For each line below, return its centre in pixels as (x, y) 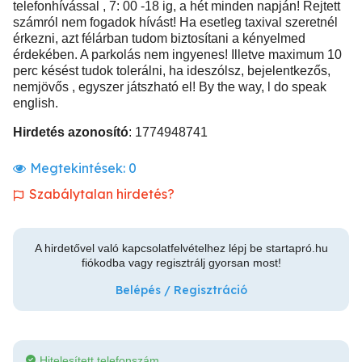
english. (36, 103)
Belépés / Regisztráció (181, 290)
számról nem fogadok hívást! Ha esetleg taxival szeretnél (175, 22)
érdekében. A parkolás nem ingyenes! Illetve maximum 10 (177, 55)
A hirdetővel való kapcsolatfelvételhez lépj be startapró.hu (181, 248)
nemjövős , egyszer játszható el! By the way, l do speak (170, 87)
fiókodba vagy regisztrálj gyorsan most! (181, 263)
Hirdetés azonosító (71, 132)
